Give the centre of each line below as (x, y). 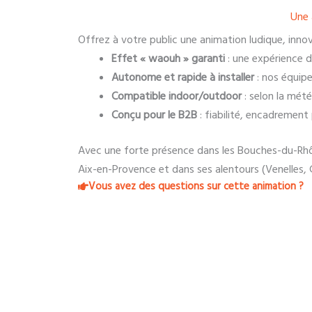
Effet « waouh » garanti (168, 58)
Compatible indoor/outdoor (177, 96)
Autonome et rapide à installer (183, 77)
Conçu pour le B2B (154, 115)
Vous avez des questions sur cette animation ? (196, 186)
